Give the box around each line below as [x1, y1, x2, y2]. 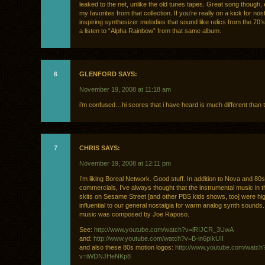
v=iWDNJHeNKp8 [79, 253, 131, 260]
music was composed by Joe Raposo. [79, 211, 189, 218]
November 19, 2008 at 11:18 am [79, 86, 171, 93]
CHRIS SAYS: [79, 144, 120, 152]
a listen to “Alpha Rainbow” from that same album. [79, 27, 221, 35]
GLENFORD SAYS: [79, 70, 137, 78]
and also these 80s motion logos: [79, 244, 175, 251]
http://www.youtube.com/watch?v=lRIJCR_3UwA [94, 226, 234, 234]
